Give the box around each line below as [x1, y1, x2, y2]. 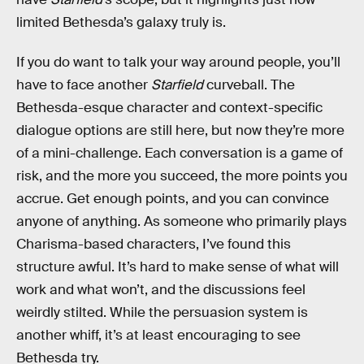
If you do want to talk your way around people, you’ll [16, 54, 340, 71]
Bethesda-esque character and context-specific [16, 99, 323, 117]
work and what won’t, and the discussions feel [16, 281, 305, 299]
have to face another [16, 76, 151, 94]
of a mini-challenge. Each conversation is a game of [16, 145, 343, 162]
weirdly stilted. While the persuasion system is [16, 304, 308, 322]
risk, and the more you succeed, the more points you [16, 167, 348, 185]
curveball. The [206, 76, 295, 94]
